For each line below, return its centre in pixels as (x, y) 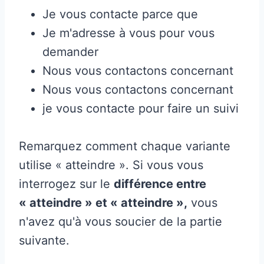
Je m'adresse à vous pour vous (128, 33)
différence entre (160, 184)
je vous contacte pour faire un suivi (141, 108)
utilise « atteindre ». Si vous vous (111, 165)
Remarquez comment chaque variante (125, 146)
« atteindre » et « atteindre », (103, 202)
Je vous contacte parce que (120, 14)
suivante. (44, 240)
